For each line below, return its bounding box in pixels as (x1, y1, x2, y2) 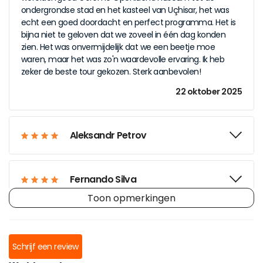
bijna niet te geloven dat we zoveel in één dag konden (21, 29, 226, 41)
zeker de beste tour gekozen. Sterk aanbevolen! (21, 66, 201, 77)
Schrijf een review (12, 241, 79, 252)
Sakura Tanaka (70, 217, 138, 230)
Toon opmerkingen (87, 191, 176, 205)
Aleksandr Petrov (70, 129, 147, 142)
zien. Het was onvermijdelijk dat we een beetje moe (21, 41, 215, 53)
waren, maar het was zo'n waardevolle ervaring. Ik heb (21, 53, 225, 65)
